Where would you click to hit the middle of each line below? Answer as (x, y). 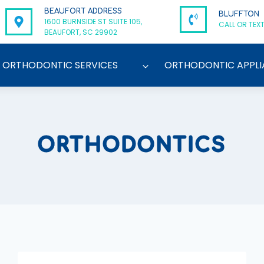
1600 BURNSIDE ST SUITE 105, (93, 22)
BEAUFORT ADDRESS (83, 11)
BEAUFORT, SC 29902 (80, 32)
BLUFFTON (239, 14)
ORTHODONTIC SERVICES (60, 65)
